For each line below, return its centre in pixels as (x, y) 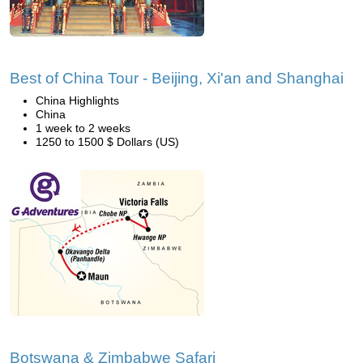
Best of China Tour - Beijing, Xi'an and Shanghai (177, 78)
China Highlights (77, 100)
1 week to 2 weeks (83, 128)
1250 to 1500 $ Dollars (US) (107, 142)
